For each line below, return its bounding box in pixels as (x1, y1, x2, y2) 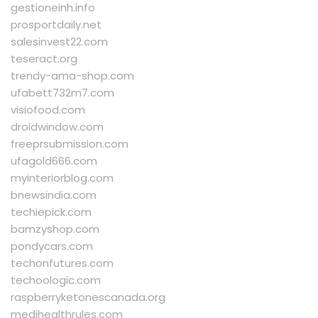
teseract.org (11, 51, 77, 67)
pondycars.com (11, 238, 93, 254)
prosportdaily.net (11, 17, 102, 33)
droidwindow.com (11, 119, 104, 135)
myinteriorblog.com (11, 170, 114, 186)
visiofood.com (11, 102, 85, 118)
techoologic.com (11, 273, 101, 288)
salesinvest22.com (11, 34, 108, 50)
